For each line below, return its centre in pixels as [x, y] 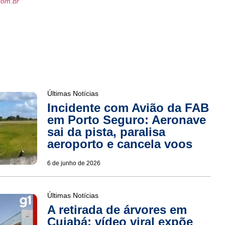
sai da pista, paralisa [106, 132]
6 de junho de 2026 [74, 163]
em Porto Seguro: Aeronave [126, 120]
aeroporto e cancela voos [120, 144]
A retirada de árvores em [117, 210]
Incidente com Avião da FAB [128, 108]
